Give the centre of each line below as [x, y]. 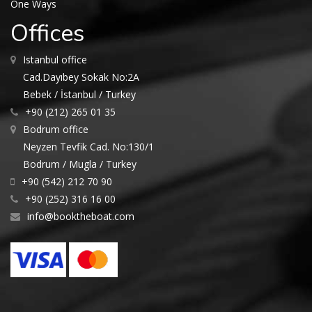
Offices [47, 33]
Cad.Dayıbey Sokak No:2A [81, 77]
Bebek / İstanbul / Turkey [79, 94]
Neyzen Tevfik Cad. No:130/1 [88, 147]
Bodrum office [56, 129]
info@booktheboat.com [81, 216]
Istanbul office [55, 60]
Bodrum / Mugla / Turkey [80, 164]
